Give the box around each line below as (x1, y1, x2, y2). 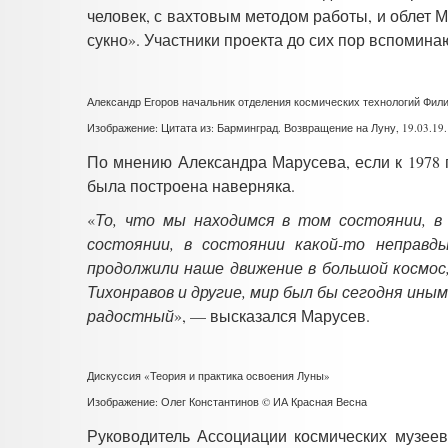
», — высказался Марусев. (174, 304, 370, 326)
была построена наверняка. (87, 174, 295, 196)
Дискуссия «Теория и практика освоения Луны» (87, 367, 330, 383)
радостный (87, 304, 174, 326)
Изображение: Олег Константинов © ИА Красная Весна (87, 393, 367, 409)
